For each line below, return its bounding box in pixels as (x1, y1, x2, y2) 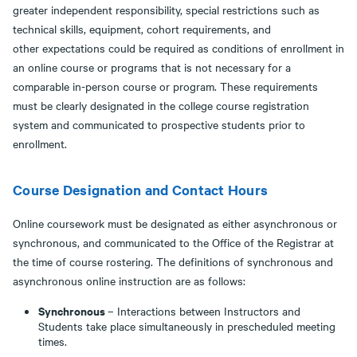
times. (38, 333, 67, 349)
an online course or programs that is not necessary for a (13, 59, 291, 75)
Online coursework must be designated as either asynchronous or (13, 215, 337, 231)
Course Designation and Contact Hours (13, 180, 268, 199)
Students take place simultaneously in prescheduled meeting (38, 318, 335, 334)
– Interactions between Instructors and (108, 303, 300, 319)
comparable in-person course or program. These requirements (13, 78, 318, 94)
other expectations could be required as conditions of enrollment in (13, 40, 344, 56)
